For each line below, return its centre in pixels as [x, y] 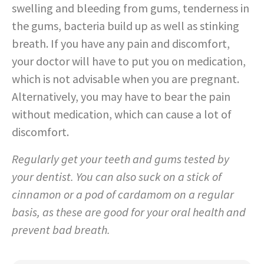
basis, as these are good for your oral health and [129, 212]
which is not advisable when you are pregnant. [126, 78]
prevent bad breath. [61, 229]
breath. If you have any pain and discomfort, [121, 43]
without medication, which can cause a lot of [122, 114]
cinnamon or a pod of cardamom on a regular [123, 194]
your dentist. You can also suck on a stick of [117, 176]
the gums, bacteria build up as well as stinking [126, 25]
